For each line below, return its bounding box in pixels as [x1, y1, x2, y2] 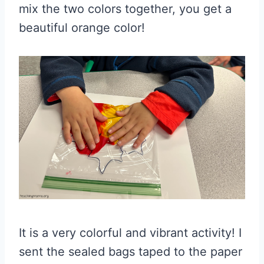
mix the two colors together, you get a [19, 2, 232, 16]
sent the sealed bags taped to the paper [19, 244, 242, 259]
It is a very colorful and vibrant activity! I [19, 225, 242, 240]
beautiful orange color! [19, 21, 145, 35]
